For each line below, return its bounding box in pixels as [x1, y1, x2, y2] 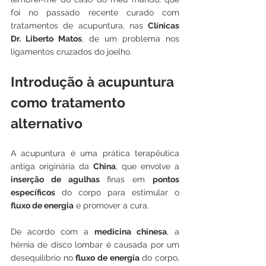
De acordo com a [11, 227, 94, 237]
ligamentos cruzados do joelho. [11, 47, 134, 57]
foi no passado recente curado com [11, 8, 179, 18]
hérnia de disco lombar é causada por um [11, 240, 179, 250]
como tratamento [11, 94, 129, 111]
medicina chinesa [94, 227, 167, 237]
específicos [11, 188, 55, 198]
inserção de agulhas [11, 175, 100, 185]
